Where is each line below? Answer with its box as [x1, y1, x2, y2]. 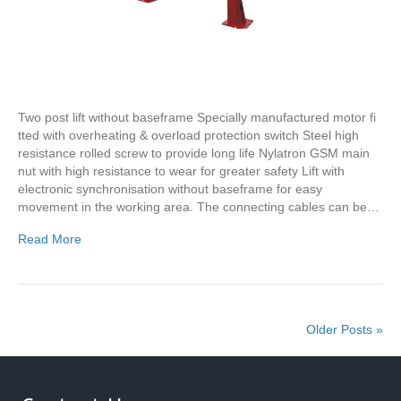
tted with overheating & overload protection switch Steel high [18, 128, 359, 143]
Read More [18, 232, 81, 247]
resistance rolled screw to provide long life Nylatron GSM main [18, 146, 370, 161]
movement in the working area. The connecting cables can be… [18, 200, 380, 215]
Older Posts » [306, 322, 383, 337]
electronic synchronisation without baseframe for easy [18, 182, 322, 197]
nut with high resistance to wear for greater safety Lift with [18, 164, 345, 179]
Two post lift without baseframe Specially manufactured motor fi [18, 110, 376, 125]
